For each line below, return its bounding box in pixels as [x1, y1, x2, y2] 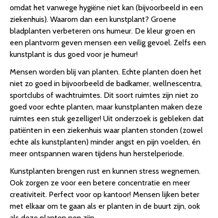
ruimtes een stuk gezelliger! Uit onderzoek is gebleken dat [10, 114, 204, 124]
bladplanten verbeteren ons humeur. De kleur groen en [10, 26, 195, 36]
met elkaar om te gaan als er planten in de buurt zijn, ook [10, 201, 200, 211]
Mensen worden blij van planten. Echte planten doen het [10, 67, 201, 77]
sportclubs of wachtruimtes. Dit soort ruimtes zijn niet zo [10, 91, 199, 100]
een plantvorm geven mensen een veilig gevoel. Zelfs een [10, 38, 206, 48]
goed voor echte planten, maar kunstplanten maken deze [10, 102, 202, 112]
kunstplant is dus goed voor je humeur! [10, 50, 138, 59]
